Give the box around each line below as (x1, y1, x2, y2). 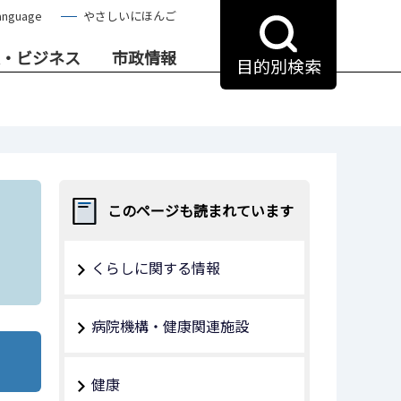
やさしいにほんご (83, 7, 176, 24)
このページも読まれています (107, 200, 294, 221)
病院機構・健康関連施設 (91, 315, 249, 337)
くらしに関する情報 (91, 257, 220, 278)
